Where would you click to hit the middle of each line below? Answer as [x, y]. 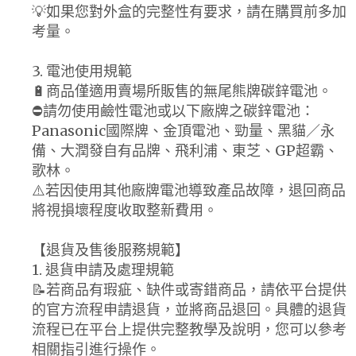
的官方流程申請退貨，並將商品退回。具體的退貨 [189, 309]
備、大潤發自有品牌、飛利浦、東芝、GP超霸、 [185, 150]
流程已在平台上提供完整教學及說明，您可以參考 [189, 329]
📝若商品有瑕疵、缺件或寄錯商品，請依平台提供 [189, 289]
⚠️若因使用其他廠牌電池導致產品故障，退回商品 [189, 190]
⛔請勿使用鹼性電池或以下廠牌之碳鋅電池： [173, 110]
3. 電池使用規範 [82, 71]
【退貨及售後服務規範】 [110, 250]
